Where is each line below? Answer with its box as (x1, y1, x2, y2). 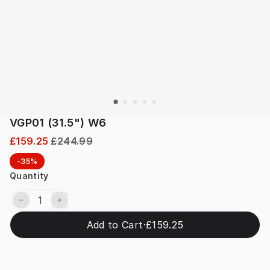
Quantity (10, 171, 49, 181)
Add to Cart (86, 219, 143, 231)
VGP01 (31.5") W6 (10, 116, 107, 130)
